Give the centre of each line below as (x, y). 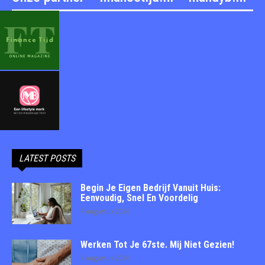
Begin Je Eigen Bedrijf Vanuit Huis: (151, 188)
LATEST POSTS (47, 159)
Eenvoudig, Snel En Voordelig (139, 198)
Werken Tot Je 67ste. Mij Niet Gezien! (157, 245)
